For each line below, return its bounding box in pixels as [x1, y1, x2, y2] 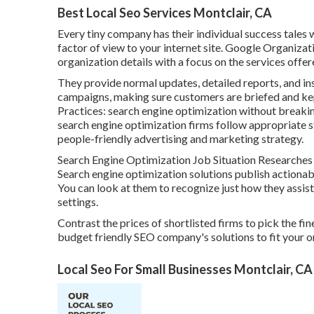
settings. [57, 194, 98, 208]
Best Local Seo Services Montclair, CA [57, 4, 272, 20]
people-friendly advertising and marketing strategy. [57, 131, 303, 145]
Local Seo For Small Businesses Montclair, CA [57, 261, 313, 277]
